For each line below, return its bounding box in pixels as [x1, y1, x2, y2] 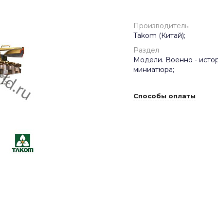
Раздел [133, 46, 159, 54]
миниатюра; [133, 65, 174, 74]
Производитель [133, 21, 188, 30]
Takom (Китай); [133, 31, 185, 40]
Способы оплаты [133, 92, 196, 100]
